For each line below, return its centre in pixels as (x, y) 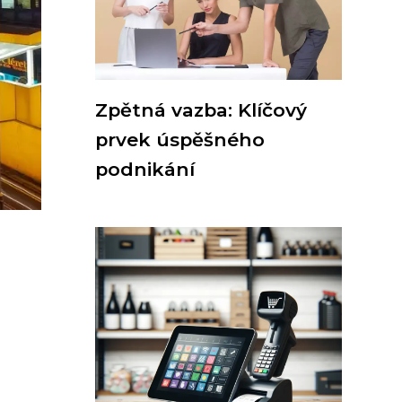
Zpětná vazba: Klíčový (201, 110)
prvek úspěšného (180, 140)
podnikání (145, 169)
